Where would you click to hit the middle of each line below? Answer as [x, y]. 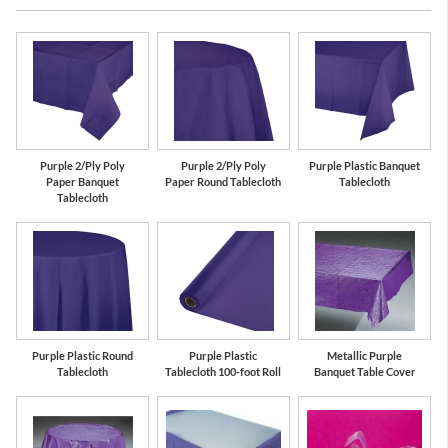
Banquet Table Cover [364, 371]
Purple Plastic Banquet [365, 165]
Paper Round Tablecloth [223, 181]
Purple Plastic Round [82, 355]
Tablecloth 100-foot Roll [223, 371]
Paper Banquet [82, 181]
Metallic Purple [365, 355]
